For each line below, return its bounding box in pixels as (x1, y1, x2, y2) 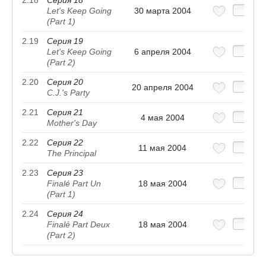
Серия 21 (47, 107, 83, 118)
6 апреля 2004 (134, 47, 191, 57)
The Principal (47, 148, 96, 159)
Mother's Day (47, 118, 97, 128)
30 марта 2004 (134, 6, 191, 16)
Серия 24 (47, 209, 83, 219)
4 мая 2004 (140, 113, 185, 123)
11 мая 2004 (138, 143, 186, 153)
